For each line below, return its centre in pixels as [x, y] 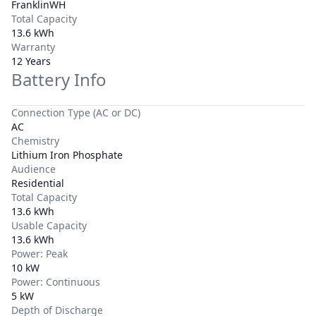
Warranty [33, 47]
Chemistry [35, 141]
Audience [34, 169]
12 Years [31, 61]
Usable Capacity [49, 225]
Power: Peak [39, 254]
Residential [38, 183]
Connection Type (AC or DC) [76, 113]
